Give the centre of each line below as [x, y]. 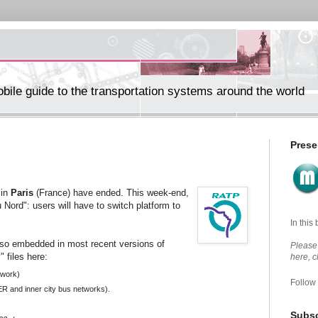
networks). [91, 289]
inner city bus [47, 289]
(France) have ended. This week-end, [111, 192]
